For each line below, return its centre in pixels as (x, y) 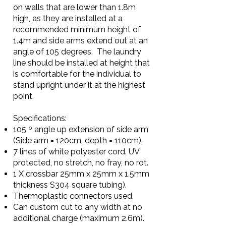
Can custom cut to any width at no (78, 207)
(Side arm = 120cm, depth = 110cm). (78, 140)
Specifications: (40, 118)
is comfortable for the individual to (77, 74)
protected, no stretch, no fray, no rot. (82, 163)
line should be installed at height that (81, 63)
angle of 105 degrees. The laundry (77, 52)
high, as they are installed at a (68, 18)
